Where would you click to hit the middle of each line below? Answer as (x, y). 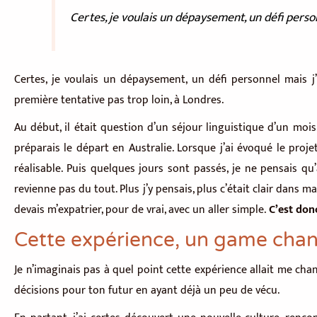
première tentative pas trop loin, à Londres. (119, 100)
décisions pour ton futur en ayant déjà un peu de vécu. (147, 291)
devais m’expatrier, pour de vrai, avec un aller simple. (142, 210)
